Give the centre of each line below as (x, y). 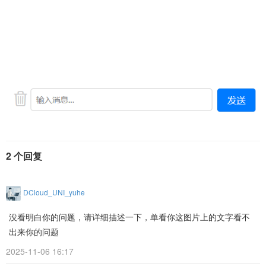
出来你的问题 (34, 232)
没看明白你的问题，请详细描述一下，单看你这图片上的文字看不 (129, 217)
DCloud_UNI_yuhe (54, 192)
